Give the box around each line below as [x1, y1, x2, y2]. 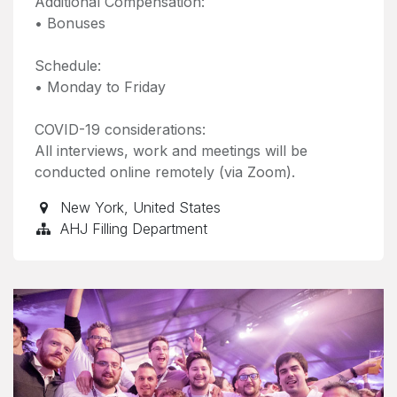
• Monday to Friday [35, 78, 166, 96]
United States [132, 198, 221, 216]
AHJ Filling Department [59, 220, 207, 237]
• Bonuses [35, 14, 105, 32]
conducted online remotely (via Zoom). [35, 163, 295, 181]
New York [59, 198, 124, 216]
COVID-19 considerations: [35, 121, 206, 138]
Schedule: [35, 57, 101, 74]
